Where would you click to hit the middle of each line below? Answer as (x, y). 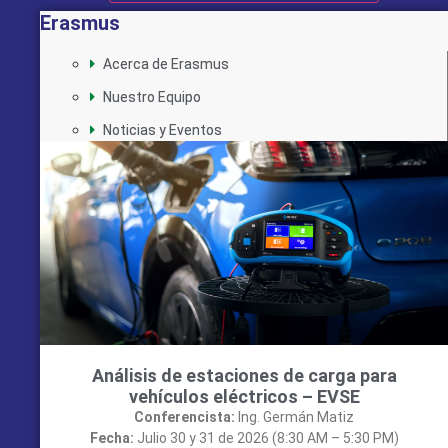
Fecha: (111, 437)
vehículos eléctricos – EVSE (244, 396)
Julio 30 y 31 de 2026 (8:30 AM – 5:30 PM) (266, 437)
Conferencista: (184, 416)
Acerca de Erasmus (166, 63)
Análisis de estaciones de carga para (244, 375)
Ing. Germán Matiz (294, 416)
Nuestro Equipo (152, 96)
